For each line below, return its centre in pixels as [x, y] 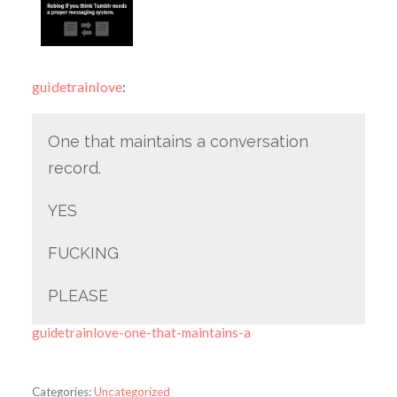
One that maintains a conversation [178, 142]
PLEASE [78, 295]
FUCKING [83, 253]
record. [74, 168]
